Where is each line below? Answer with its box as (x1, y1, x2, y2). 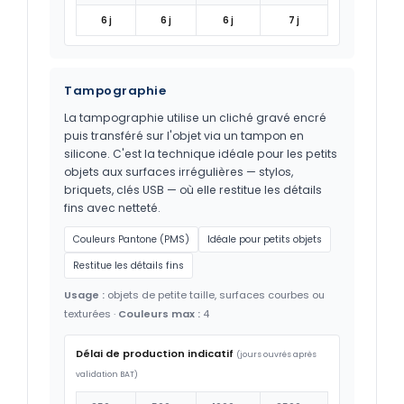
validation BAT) (76, 368, 138, 380)
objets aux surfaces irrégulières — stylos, (64, 163, 293, 179)
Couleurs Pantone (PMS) (73, 232, 189, 246)
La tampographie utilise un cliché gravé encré (64, 109, 326, 125)
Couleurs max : (118, 306, 200, 321)
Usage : (64, 287, 105, 302)
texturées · (64, 306, 118, 321)
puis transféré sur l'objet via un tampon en (64, 127, 304, 143)
